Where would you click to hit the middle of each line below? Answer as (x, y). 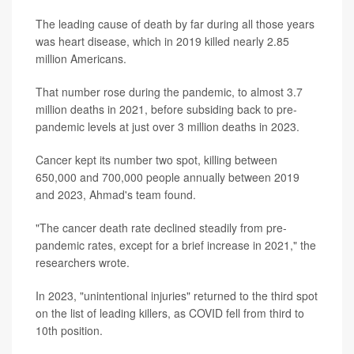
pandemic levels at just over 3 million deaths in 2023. (168, 126)
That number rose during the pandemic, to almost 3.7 (169, 91)
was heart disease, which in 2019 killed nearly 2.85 (162, 41)
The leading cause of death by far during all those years (175, 23)
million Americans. (81, 58)
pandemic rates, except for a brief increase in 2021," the (176, 245)
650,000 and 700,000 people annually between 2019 (168, 177)
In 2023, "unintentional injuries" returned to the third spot (177, 295)
